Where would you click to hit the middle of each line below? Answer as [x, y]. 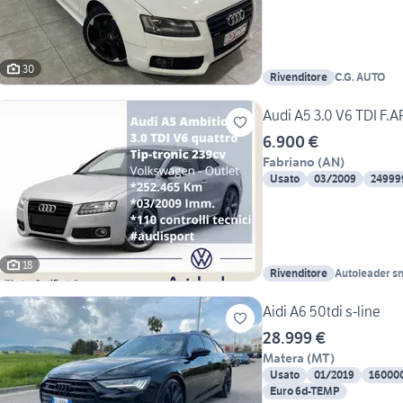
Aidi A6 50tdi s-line [322, 312]
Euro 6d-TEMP [305, 391]
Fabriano [289, 162]
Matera [283, 358]
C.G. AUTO [360, 77]
